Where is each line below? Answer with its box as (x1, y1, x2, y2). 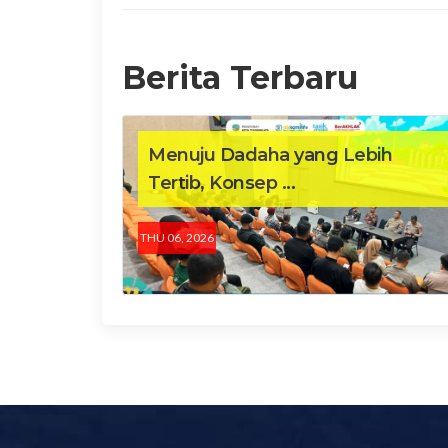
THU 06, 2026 (140, 229, 214, 245)
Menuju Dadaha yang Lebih (148, 143, 392, 166)
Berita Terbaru (122, 57, 358, 97)
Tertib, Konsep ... (148, 171, 295, 194)
